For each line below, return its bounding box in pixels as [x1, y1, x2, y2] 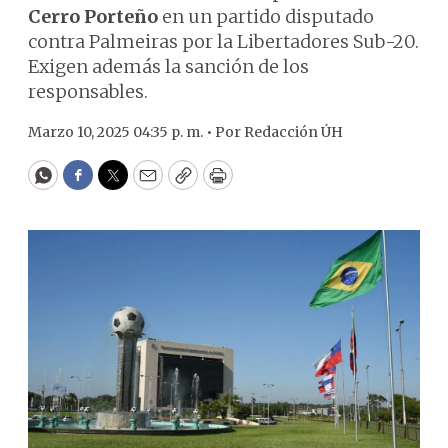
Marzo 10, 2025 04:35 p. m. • [28, 123, 215, 141]
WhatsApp [41, 172, 136, 196]
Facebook [76, 172, 161, 196]
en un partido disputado [158, 5, 374, 28]
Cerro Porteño [28, 5, 158, 28]
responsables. [28, 80, 148, 103]
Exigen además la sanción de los [28, 55, 309, 78]
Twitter [111, 172, 179, 196]
